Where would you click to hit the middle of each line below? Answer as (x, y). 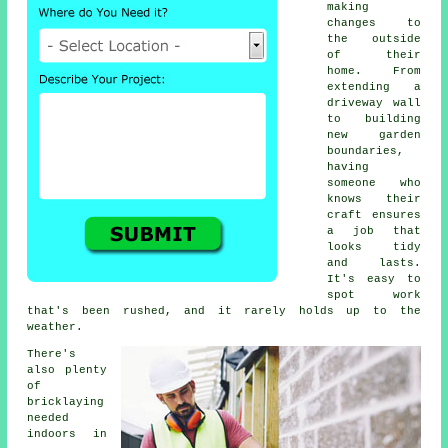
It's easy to (374, 279)
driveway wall (374, 103)
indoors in (67, 434)
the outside (374, 39)
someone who (374, 183)
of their (374, 55)
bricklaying (66, 402)
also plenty (67, 370)
